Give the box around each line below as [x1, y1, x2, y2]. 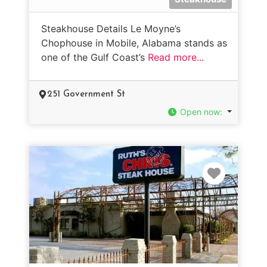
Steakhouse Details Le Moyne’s [41, 22, 181, 35]
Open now [180, 106, 221, 117]
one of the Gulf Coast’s [41, 51, 148, 63]
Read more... [148, 51, 204, 63]
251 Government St [47, 89, 125, 99]
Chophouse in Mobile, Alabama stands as [41, 36, 227, 49]
